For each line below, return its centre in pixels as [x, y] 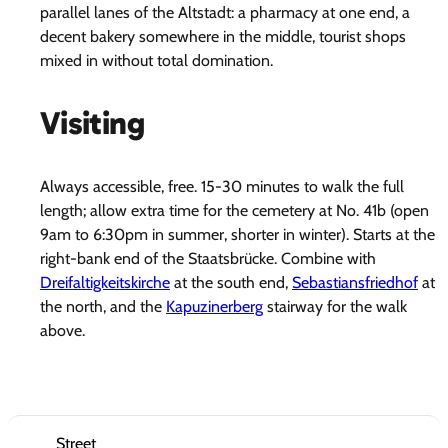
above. [62, 330]
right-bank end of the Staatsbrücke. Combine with [208, 258]
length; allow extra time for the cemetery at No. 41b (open [234, 210]
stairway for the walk [335, 306]
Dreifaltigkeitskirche [105, 282]
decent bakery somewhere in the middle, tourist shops [223, 36]
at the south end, [231, 282]
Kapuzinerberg [214, 306]
